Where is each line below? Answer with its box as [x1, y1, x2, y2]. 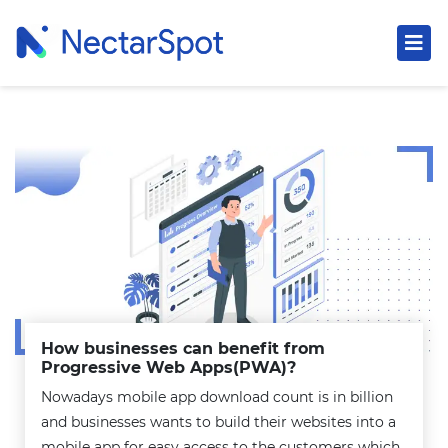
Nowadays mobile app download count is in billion [41, 387, 394, 406]
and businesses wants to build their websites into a [41, 412, 397, 431]
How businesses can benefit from [41, 338, 326, 358]
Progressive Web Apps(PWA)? [41, 357, 297, 377]
